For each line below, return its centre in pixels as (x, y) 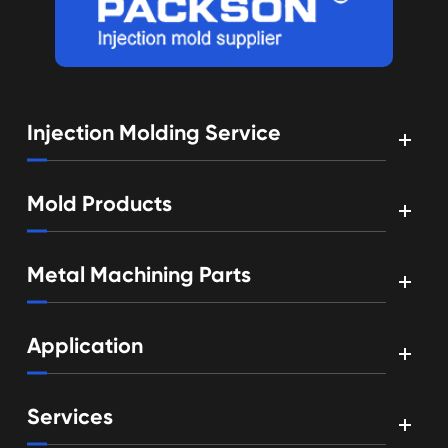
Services (70, 417)
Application (85, 346)
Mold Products (100, 203)
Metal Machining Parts (139, 274)
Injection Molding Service (154, 132)
